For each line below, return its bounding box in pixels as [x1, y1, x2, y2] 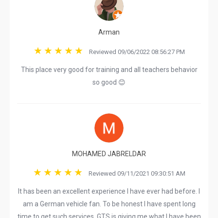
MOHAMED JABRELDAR [72, 150, 146, 158]
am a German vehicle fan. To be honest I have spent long [22, 200, 196, 208]
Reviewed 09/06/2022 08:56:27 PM [84, 48, 185, 55]
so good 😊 [92, 78, 126, 86]
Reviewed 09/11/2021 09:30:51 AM [84, 170, 185, 177]
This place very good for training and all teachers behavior [20, 66, 198, 73]
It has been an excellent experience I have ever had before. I [18, 187, 200, 195]
